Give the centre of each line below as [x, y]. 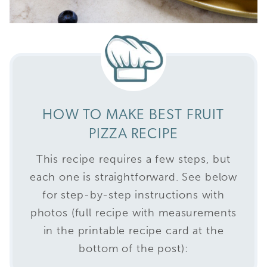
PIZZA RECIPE [133, 134]
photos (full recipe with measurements [133, 212]
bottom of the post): [133, 248]
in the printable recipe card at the [133, 230]
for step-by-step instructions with [133, 195]
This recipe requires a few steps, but [133, 159]
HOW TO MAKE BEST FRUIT [133, 115]
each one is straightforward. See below [133, 177]
